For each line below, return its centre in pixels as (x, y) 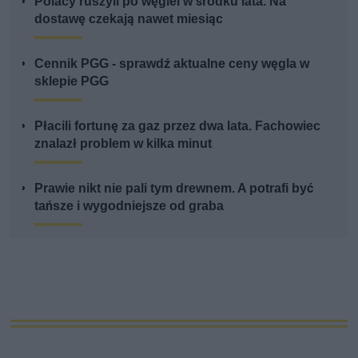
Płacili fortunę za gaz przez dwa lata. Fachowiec (178, 126)
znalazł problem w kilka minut (123, 144)
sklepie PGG (72, 82)
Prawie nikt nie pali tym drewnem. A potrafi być (174, 189)
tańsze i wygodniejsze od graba (129, 206)
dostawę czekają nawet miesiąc (129, 19)
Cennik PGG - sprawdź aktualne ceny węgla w (172, 64)
